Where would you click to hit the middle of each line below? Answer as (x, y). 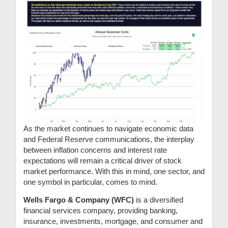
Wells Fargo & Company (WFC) (80, 200)
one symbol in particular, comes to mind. (90, 182)
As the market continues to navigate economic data (108, 129)
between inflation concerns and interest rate (95, 150)
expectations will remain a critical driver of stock (103, 161)
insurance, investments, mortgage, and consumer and (113, 221)
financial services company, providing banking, (101, 211)
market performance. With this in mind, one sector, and (114, 172)
